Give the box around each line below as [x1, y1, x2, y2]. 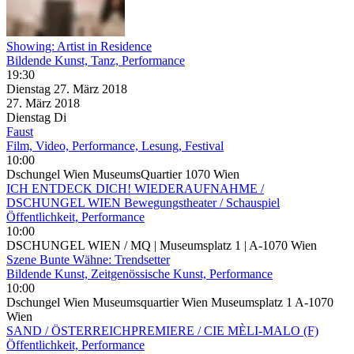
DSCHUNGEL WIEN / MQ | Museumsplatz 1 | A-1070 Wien [6, 238, 317, 252]
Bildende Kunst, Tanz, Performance [6, 53, 185, 67]
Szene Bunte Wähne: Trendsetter [6, 252, 170, 266]
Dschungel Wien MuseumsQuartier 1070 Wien [6, 167, 239, 181]
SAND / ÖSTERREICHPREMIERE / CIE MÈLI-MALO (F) [6, 323, 318, 337]
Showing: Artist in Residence [6, 39, 152, 53]
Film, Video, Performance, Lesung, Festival [6, 138, 224, 153]
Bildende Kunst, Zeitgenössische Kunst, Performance [6, 266, 273, 281]
